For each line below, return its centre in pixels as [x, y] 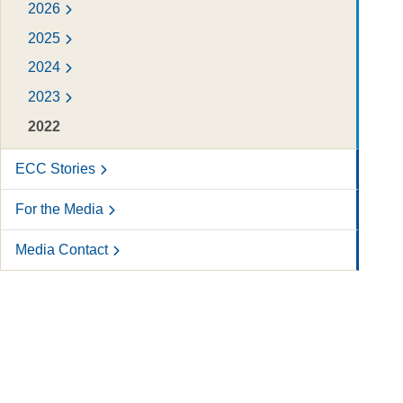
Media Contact [61, 249]
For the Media [59, 209]
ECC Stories [55, 168]
